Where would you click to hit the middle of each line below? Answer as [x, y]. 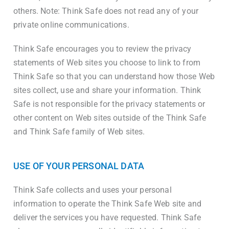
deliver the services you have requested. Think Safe [107, 217]
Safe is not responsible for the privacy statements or [109, 104]
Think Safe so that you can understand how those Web [114, 76]
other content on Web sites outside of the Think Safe [110, 118]
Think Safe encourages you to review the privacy [102, 49]
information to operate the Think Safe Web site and [108, 204]
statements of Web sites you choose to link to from [107, 63]
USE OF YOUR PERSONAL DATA [79, 166]
